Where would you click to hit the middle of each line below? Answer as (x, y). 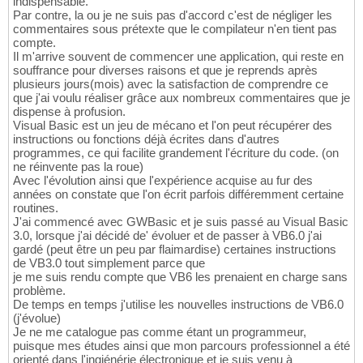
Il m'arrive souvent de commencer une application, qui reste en (178, 57)
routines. (36, 208)
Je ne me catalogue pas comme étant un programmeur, (160, 332)
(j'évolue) (37, 318)
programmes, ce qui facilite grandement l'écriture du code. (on (176, 153)
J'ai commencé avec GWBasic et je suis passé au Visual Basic (181, 222)
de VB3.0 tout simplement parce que (109, 263)
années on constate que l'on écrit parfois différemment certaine (178, 194)
